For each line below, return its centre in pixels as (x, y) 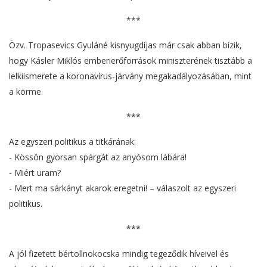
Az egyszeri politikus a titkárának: (72, 142)
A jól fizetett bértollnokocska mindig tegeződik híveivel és (119, 254)
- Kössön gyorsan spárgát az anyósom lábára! (98, 157)
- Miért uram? (35, 173)
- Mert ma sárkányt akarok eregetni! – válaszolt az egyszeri (122, 188)
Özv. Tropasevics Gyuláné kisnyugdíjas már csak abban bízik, (125, 45)
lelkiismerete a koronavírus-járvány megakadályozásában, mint (130, 76)
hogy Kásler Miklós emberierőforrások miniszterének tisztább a (131, 61)
